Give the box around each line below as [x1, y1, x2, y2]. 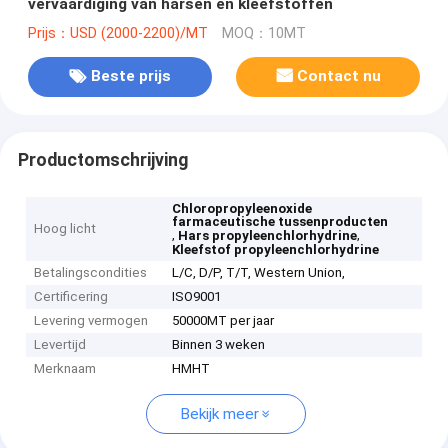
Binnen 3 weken [172, 337, 266, 353]
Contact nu [297, 67, 382, 86]
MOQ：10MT [221, 24, 306, 42]
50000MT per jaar [172, 313, 275, 329]
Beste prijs [90, 67, 171, 86]
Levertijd [34, 337, 87, 353]
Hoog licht [34, 221, 97, 237]
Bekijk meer [180, 405, 259, 424]
